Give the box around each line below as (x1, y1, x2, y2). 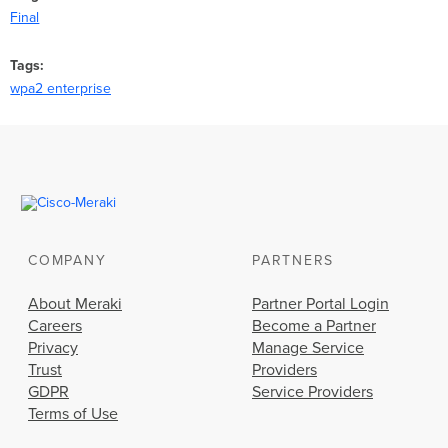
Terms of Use (28, 404, 118, 425)
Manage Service (252, 338, 364, 359)
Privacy (28, 338, 78, 359)
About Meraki (28, 294, 122, 315)
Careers (28, 316, 82, 337)
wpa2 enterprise (10, 79, 112, 97)
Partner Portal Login (252, 294, 389, 315)
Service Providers (252, 382, 373, 403)
